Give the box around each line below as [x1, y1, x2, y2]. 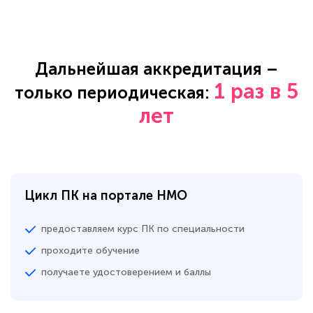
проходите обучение [41, 245, 140, 257]
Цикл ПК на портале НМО [24, 188, 187, 204]
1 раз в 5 [214, 78, 298, 105]
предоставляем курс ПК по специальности [41, 223, 245, 235]
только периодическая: [15, 82, 214, 103]
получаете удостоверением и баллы [41, 266, 211, 279]
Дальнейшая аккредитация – [35, 59, 278, 80]
